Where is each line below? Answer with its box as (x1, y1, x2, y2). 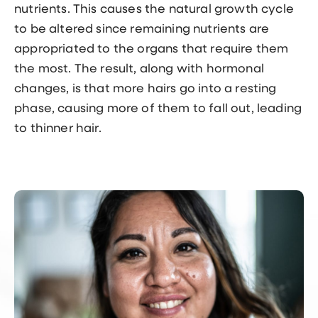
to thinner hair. (14, 122, 102, 135)
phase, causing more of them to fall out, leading (14, 102, 302, 115)
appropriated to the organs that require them (14, 43, 289, 55)
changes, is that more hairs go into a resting (14, 82, 277, 95)
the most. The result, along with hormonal (14, 62, 264, 75)
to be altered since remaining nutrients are (14, 23, 270, 35)
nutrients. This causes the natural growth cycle (14, 3, 294, 16)
